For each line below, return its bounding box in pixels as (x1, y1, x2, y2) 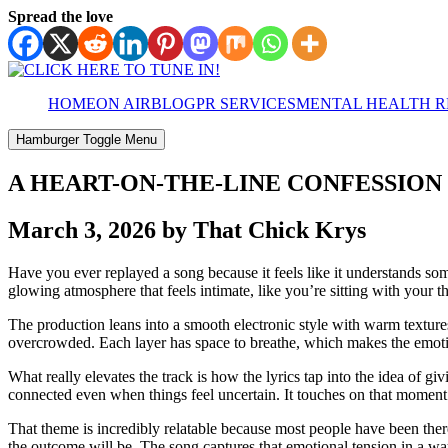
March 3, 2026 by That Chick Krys (8, 216, 366, 243)
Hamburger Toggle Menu (16, 132, 157, 147)
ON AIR (96, 95, 151, 112)
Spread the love (8, 8, 113, 25)
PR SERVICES (196, 95, 296, 112)
